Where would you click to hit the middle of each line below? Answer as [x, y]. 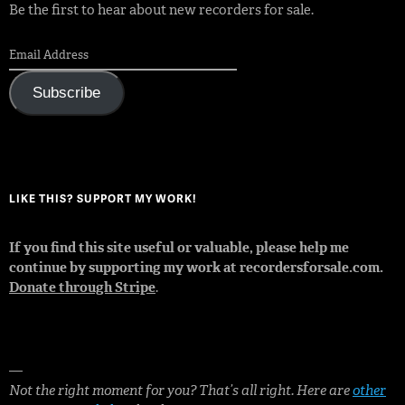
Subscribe [67, 92]
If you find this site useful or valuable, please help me [179, 248]
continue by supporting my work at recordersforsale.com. [196, 268]
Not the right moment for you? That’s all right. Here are [181, 391]
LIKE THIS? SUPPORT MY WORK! [103, 199]
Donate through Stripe [82, 288]
